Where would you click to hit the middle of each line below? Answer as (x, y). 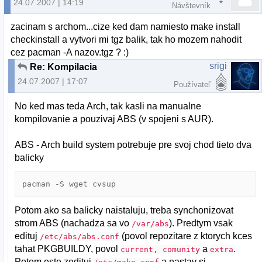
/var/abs (151, 223)
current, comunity (161, 249)
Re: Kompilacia (63, 67)
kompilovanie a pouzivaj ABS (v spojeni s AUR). (114, 119)
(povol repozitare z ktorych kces (186, 236)
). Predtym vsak (201, 223)
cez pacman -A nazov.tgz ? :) (70, 53)
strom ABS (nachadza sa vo (73, 223)
